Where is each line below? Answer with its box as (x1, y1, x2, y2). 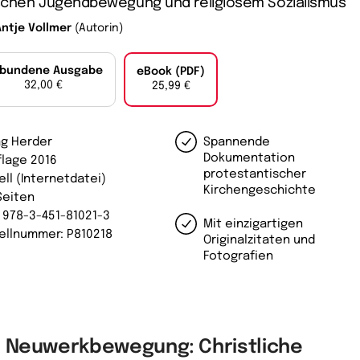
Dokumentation (203, 152, 296, 165)
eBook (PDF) (137, 66, 205, 77)
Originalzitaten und (203, 234, 316, 247)
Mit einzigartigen (203, 218, 304, 231)
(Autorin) (72, 22, 123, 34)
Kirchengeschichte (203, 184, 317, 197)
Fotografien (203, 250, 274, 263)
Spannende (203, 136, 271, 149)
